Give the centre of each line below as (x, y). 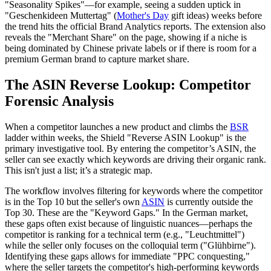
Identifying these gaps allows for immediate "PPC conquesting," (127, 256)
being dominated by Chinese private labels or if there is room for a (131, 48)
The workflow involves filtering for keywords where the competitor (134, 191)
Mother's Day (143, 15)
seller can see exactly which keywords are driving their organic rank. (135, 159)
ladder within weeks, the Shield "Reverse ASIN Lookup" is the (126, 137)
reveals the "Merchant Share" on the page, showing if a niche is (126, 37)
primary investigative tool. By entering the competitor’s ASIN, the (130, 148)
